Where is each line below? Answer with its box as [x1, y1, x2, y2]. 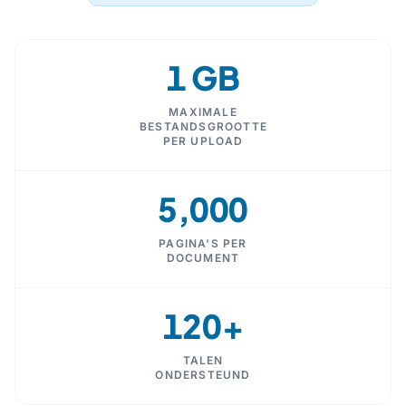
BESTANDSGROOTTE [140, 119, 267, 133]
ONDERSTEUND [155, 367, 251, 382]
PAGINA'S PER [159, 236, 247, 250]
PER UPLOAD [162, 133, 244, 148]
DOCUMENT [166, 250, 240, 265]
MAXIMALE [169, 104, 237, 119]
